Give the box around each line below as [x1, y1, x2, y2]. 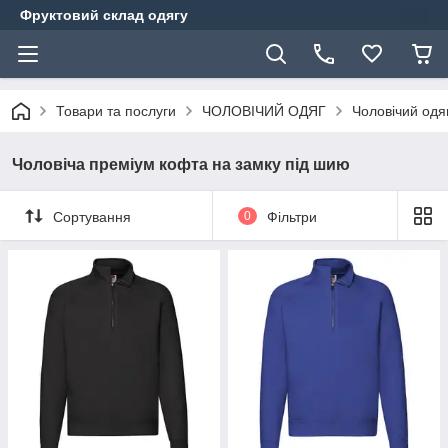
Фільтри [266, 208, 317, 225]
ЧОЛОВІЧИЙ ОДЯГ [202, 103, 326, 119]
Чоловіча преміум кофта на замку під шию [12, 156, 350, 173]
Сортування [53, 208, 131, 225]
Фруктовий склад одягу [20, 7, 188, 23]
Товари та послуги [56, 103, 176, 119]
